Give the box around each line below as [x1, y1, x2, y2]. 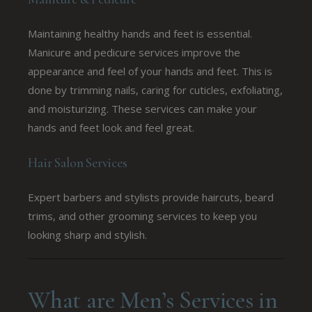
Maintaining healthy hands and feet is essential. [28, 26, 253, 40]
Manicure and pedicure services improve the [28, 45, 241, 59]
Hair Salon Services [28, 154, 127, 171]
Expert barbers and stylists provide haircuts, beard [28, 189, 274, 204]
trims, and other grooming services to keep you [28, 208, 258, 223]
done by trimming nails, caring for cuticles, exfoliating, [28, 82, 283, 97]
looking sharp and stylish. [28, 227, 148, 242]
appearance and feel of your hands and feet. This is [28, 63, 273, 78]
